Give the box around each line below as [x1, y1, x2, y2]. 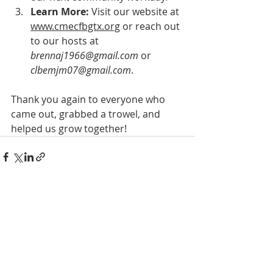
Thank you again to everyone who [11, 93, 168, 106]
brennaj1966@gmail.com [30, 49, 138, 62]
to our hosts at [30, 34, 101, 48]
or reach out [120, 19, 182, 33]
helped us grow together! [11, 122, 127, 135]
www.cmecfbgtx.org [30, 19, 120, 33]
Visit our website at [89, 5, 182, 18]
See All [168, 220, 195, 232]
